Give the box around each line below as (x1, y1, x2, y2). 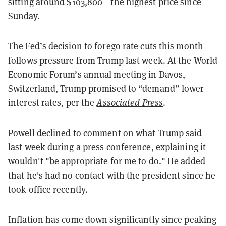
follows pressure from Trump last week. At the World (8, 54, 218, 66)
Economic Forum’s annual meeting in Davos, (8, 68, 186, 80)
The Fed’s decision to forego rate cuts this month (8, 40, 203, 52)
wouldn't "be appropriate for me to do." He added (8, 155, 205, 167)
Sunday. (8, 10, 40, 22)
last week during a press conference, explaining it (8, 141, 206, 153)
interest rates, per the (8, 96, 97, 108)
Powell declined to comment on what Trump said (8, 127, 202, 139)
